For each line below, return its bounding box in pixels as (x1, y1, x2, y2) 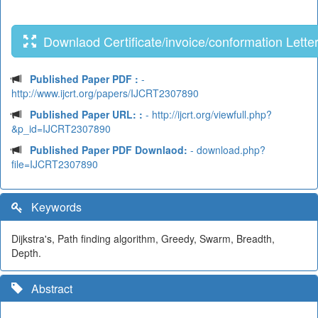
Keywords (23, 199, 82, 215)
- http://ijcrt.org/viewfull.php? (143, 107, 272, 121)
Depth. (11, 246, 41, 260)
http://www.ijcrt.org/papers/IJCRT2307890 (11, 86, 199, 100)
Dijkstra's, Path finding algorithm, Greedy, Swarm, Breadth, (11, 231, 275, 246)
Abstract (23, 280, 72, 297)
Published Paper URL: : (30, 107, 143, 121)
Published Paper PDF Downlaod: (30, 143, 187, 157)
